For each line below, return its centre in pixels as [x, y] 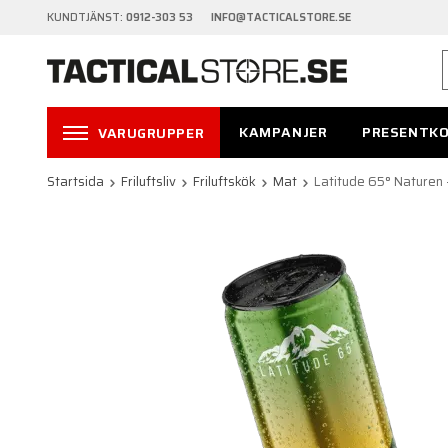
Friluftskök [224, 182]
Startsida [75, 182]
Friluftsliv [148, 182]
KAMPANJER [283, 132]
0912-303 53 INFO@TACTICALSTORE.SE [238, 17]
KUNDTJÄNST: [86, 17]
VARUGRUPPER [151, 133]
